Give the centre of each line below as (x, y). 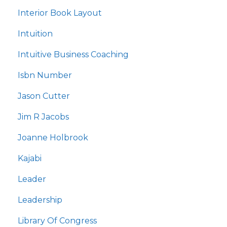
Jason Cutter (44, 96)
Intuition (35, 34)
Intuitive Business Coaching (73, 55)
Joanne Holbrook (53, 138)
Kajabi (30, 159)
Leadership (40, 200)
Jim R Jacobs (43, 117)
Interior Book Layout (60, 13)
